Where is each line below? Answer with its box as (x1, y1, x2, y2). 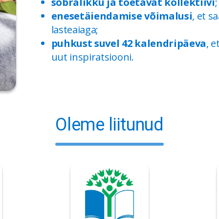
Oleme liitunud (55, 114, 164, 135)
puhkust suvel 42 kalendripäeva (51, 37, 207, 50)
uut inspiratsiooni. (51, 50, 134, 64)
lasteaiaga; (51, 23, 99, 37)
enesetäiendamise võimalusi (51, 9, 193, 23)
